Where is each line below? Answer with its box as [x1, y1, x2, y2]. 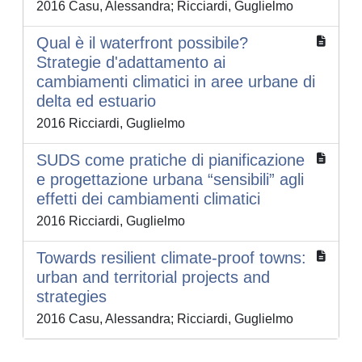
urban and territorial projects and [36, 268, 270, 287]
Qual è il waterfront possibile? [36, 34, 248, 53]
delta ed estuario [36, 92, 156, 111]
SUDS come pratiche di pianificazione [36, 151, 305, 170]
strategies [36, 288, 107, 306]
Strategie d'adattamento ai [36, 53, 225, 72]
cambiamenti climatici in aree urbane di [36, 73, 315, 91]
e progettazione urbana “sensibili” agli [36, 170, 304, 189]
